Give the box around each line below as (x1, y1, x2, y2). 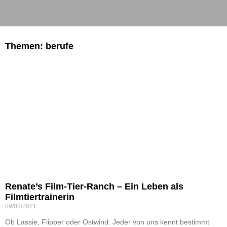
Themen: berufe (5, 41, 73, 51)
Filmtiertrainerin (5, 192, 74, 202)
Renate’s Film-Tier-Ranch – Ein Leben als (5, 181, 183, 192)
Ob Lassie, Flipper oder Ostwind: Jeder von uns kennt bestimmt (5, 218, 209, 226)
